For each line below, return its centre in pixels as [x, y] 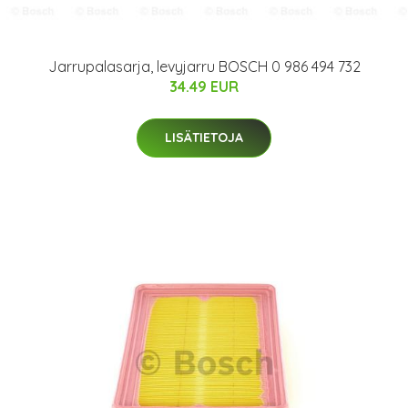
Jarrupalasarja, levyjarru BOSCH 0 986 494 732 [204, 66]
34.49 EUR [204, 86]
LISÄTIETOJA [204, 137]
